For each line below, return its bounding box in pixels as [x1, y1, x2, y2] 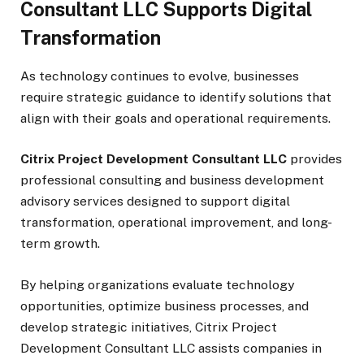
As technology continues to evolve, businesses [20, 68, 299, 84]
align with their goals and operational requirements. [20, 110, 331, 127]
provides [287, 151, 342, 167]
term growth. [20, 236, 100, 252]
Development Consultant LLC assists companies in [20, 340, 322, 356]
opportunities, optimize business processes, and [20, 297, 309, 314]
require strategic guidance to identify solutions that [20, 89, 331, 106]
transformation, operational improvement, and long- [20, 214, 332, 231]
